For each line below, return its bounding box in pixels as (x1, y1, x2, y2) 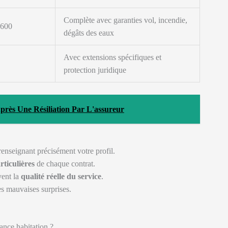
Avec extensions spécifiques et (64, 53, 161, 62)
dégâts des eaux (64, 28, 114, 37)
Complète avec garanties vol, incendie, (64, 16, 187, 24)
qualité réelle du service (21, 172, 101, 181)
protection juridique (64, 66, 126, 74)
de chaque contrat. (35, 159, 95, 168)
